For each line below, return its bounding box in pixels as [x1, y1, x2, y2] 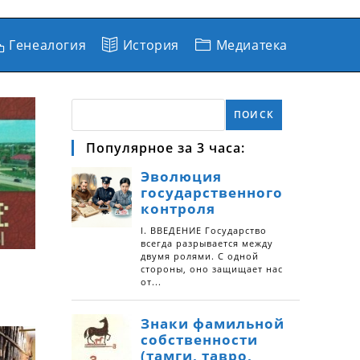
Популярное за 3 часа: [86, 139, 245, 157]
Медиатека [215, 36, 288, 54]
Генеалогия [9, 36, 87, 54]
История [122, 36, 179, 54]
